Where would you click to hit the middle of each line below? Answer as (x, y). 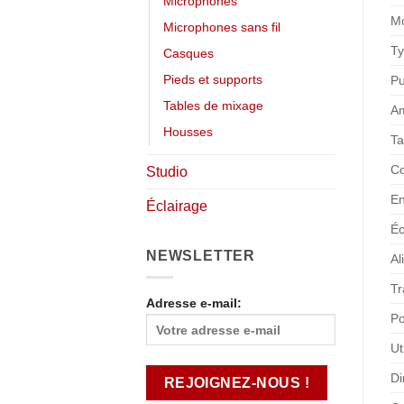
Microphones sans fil (222, 27)
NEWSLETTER (201, 255)
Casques (188, 53)
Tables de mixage (213, 105)
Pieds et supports (213, 79)
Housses (188, 131)
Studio (167, 171)
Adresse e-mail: (194, 303)
